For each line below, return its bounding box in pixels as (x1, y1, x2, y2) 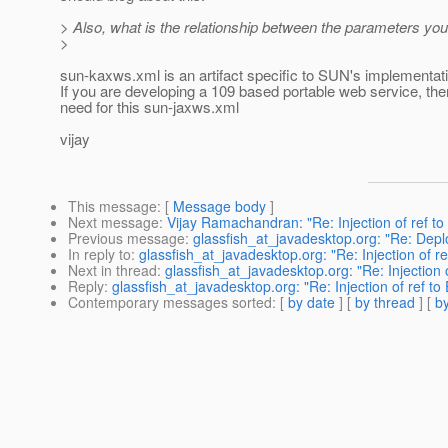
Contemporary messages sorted (68, 292, 272, 313)
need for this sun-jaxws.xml (60, 96, 239, 118)
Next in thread (68, 260, 157, 281)
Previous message (68, 228, 185, 249)
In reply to (68, 244, 131, 265)
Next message (68, 212, 159, 233)
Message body (173, 196, 266, 217)
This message (68, 196, 157, 217)
